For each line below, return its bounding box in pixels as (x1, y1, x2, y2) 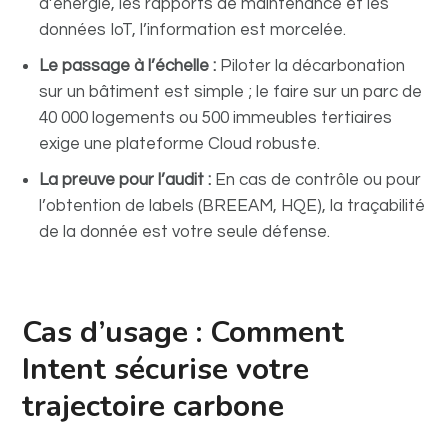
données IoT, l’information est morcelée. (39, 20, 347, 39)
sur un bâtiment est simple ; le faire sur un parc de (39, 82, 423, 101)
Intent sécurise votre (22, 348, 310, 390)
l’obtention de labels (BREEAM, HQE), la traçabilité (39, 196, 426, 215)
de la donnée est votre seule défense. (39, 222, 331, 241)
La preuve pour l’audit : (39, 170, 212, 189)
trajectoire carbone (22, 385, 285, 427)
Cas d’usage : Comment (22, 311, 345, 353)
